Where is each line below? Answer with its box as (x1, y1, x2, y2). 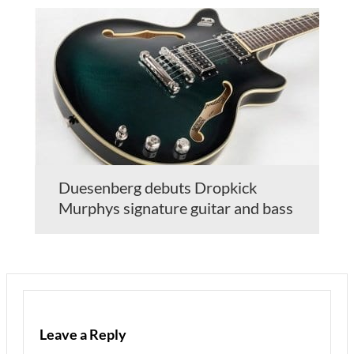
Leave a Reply (40, 325, 126, 343)
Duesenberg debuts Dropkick (58, 177, 257, 197)
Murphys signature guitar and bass (58, 198, 293, 217)
